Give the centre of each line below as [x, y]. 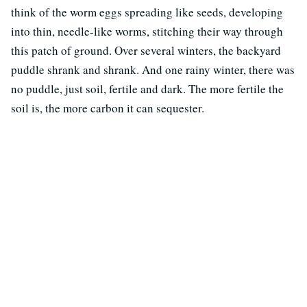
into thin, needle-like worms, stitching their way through [147, 31]
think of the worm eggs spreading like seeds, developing [147, 12]
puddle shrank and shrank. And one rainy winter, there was [153, 70]
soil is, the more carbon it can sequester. [108, 108]
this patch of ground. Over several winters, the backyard [146, 50]
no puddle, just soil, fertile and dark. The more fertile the [147, 89]
